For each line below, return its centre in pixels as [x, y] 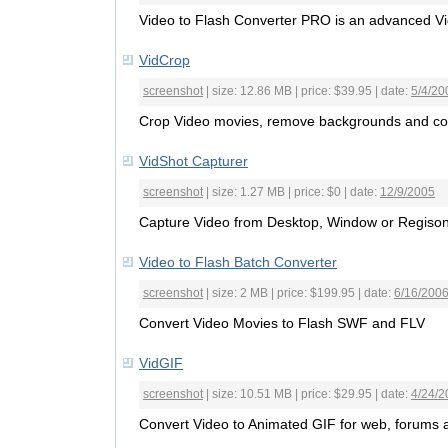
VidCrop [164, 60]
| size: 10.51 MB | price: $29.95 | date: [307, 394]
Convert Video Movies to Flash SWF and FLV [282, 323]
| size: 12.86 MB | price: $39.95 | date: [307, 91]
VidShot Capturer [193, 161]
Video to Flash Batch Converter [238, 262]
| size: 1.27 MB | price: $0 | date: [291, 192]
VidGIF [161, 363]
